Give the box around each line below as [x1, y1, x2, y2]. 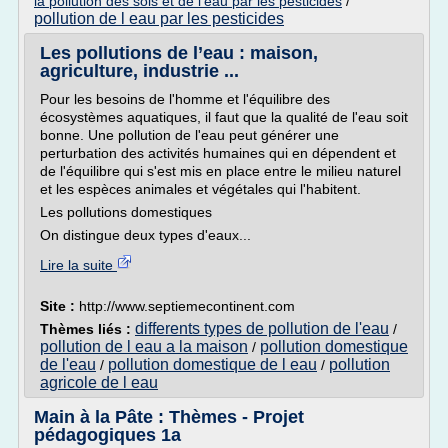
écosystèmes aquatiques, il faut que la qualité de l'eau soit [40, 109, 408, 125]
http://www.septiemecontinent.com [79, 298, 295, 314]
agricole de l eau [40, 374, 158, 391]
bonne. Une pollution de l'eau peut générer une [40, 127, 339, 143]
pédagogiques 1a [34, 425, 181, 445]
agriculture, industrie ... [40, 61, 239, 81]
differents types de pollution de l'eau [135, 320, 389, 337]
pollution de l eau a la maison [40, 338, 248, 355]
